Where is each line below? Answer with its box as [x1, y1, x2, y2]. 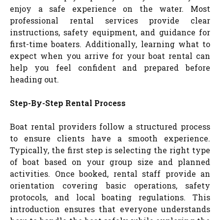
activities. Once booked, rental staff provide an [10, 168, 210, 179]
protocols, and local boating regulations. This [10, 192, 210, 202]
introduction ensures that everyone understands [10, 203, 210, 214]
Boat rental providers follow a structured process [10, 121, 210, 132]
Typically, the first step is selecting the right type [10, 144, 210, 155]
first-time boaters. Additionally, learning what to [10, 38, 210, 49]
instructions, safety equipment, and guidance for [10, 27, 210, 37]
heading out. [10, 74, 59, 84]
